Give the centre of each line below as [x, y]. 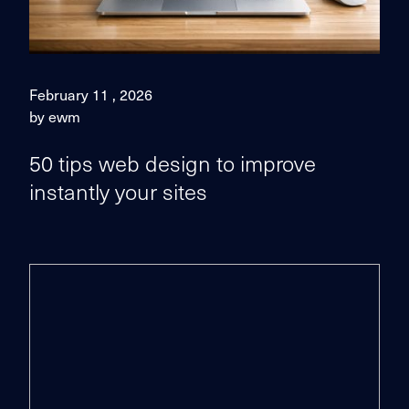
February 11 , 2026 [91, 94]
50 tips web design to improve [173, 163]
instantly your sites [118, 191]
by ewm [55, 116]
